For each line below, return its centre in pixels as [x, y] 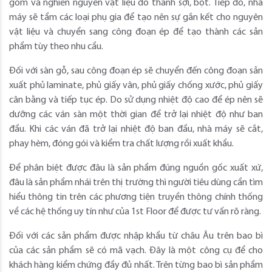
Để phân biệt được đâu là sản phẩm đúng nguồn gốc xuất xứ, [136, 168]
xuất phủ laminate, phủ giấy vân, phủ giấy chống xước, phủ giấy [136, 86]
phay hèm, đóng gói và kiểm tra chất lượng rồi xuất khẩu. [121, 144]
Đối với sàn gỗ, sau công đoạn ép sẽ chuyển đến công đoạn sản [136, 71]
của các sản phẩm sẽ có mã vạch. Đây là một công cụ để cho [136, 251]
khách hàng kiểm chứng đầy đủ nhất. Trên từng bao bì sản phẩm [136, 266]
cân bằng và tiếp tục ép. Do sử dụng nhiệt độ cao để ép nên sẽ [136, 100]
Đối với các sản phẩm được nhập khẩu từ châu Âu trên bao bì [136, 236]
